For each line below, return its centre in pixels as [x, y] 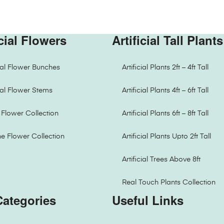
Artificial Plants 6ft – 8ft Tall [165, 113]
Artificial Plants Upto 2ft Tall [166, 136]
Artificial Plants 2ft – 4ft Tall [165, 67]
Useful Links [148, 200]
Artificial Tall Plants [167, 40]
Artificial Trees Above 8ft [161, 159]
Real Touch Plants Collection [169, 182]
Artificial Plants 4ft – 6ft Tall [165, 90]
